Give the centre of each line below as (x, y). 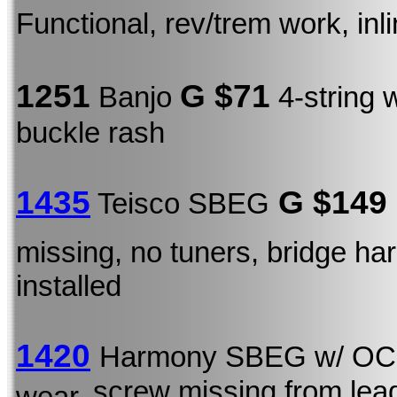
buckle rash (90, 132)
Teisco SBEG (180, 203)
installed (69, 285)
